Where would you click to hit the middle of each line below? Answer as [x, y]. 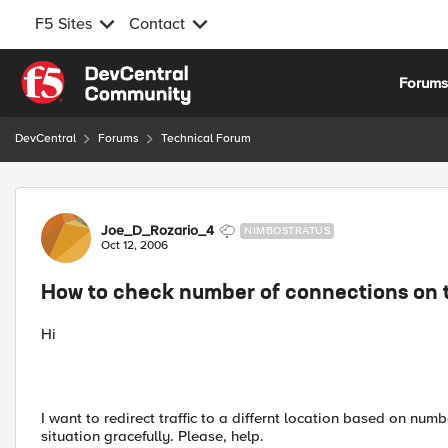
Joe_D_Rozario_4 [157, 230]
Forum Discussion [121, 198]
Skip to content [86, 72]
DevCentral [45, 138]
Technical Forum [206, 138]
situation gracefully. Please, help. [152, 436]
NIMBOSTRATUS [287, 230]
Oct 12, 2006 [134, 245]
